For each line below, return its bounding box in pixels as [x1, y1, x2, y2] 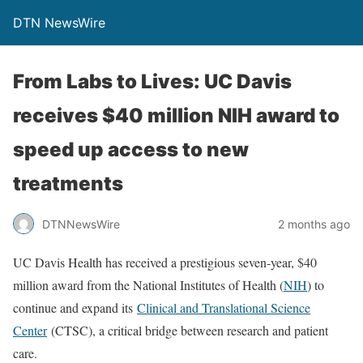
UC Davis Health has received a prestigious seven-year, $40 [13, 254, 317, 271]
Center [13, 322, 47, 339]
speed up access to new [13, 138, 249, 161]
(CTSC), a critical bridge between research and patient [51, 322, 328, 339]
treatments [13, 172, 123, 195]
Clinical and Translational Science [137, 299, 310, 316]
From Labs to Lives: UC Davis [13, 70, 292, 93]
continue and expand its [13, 299, 133, 316]
